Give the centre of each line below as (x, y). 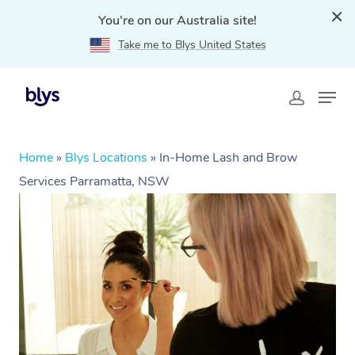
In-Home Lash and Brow (228, 158)
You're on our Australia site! (177, 21)
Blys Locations (106, 158)
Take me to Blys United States (192, 45)
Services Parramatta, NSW (94, 181)
